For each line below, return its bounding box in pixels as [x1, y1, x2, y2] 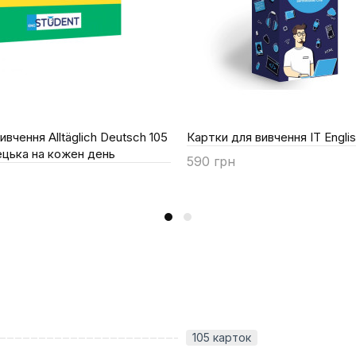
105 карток [192, 330, 251, 344]
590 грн [187, 153, 235, 169]
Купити [204, 176, 245, 190]
